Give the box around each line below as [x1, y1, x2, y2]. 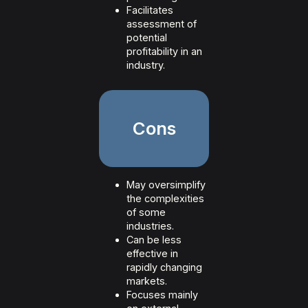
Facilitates [126, 4, 173, 16]
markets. [126, 275, 167, 287]
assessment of [126, 18, 197, 30]
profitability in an [126, 45, 202, 58]
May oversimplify [126, 179, 206, 191]
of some [126, 206, 166, 219]
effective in [126, 247, 178, 260]
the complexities [126, 192, 204, 205]
